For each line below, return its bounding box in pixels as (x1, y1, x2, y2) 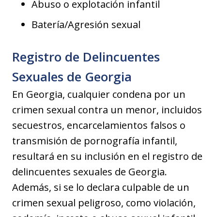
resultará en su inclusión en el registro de (12, 150, 202, 163)
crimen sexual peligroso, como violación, (12, 196, 196, 209)
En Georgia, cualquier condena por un (12, 88, 186, 101)
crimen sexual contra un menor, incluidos (12, 103, 202, 116)
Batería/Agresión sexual (31, 18, 140, 31)
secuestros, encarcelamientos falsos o (12, 119, 186, 132)
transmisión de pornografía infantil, (12, 134, 177, 147)
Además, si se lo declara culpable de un (12, 181, 189, 194)
